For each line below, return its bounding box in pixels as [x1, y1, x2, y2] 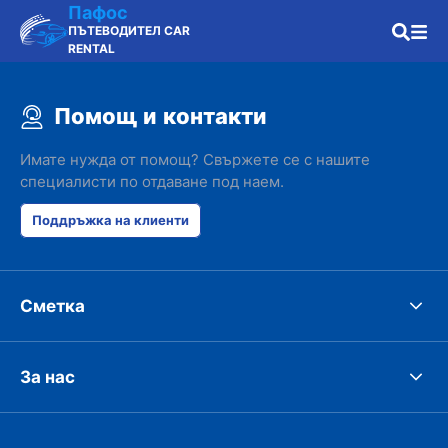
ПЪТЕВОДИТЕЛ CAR [68, 23, 190, 38]
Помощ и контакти [54, 103, 267, 130]
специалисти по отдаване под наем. [20, 172, 284, 191]
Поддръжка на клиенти [32, 212, 189, 228]
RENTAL [68, 41, 115, 56]
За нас [20, 365, 75, 388]
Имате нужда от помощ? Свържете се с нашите [20, 150, 370, 169]
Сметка [20, 294, 85, 317]
